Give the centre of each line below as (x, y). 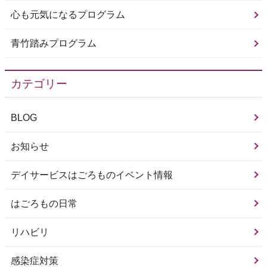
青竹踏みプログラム (54, 44)
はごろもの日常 (44, 203)
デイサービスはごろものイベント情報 (92, 175)
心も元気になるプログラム (68, 15)
